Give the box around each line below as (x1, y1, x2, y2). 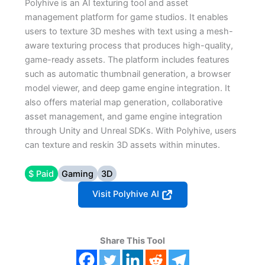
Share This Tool (100, 235, 165, 246)
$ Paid (28, 168, 54, 179)
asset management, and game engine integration (24, 111, 222, 122)
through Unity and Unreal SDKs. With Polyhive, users (24, 125, 237, 136)
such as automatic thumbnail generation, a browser (24, 68, 231, 79)
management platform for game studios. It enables (24, 11, 228, 22)
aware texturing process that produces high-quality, (24, 40, 233, 51)
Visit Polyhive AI (92, 189, 161, 199)
